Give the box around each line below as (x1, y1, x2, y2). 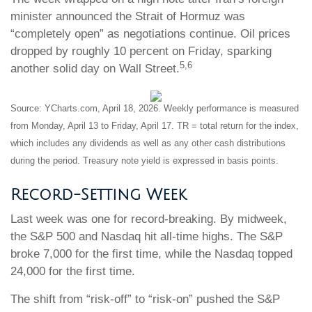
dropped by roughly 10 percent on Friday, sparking (10, 45, 272, 58)
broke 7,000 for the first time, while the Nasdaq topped (10, 247, 292, 260)
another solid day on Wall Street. (10, 62, 180, 75)
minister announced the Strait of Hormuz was (10, 10, 245, 23)
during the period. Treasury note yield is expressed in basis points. (10, 155, 279, 166)
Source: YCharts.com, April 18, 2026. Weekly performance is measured (10, 102, 299, 114)
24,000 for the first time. (10, 265, 135, 278)
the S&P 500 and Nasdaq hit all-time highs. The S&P (10, 230, 283, 243)
